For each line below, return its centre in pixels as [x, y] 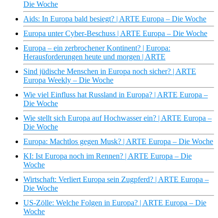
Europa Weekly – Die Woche [68, 80]
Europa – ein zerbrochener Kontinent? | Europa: [97, 48]
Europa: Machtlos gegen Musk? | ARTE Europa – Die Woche [118, 142]
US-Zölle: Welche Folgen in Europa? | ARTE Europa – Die [115, 203]
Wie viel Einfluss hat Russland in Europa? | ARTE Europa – [116, 95]
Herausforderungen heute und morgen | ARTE [94, 57]
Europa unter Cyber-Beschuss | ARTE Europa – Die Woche [115, 34]
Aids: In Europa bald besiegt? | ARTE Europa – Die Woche [115, 19]
